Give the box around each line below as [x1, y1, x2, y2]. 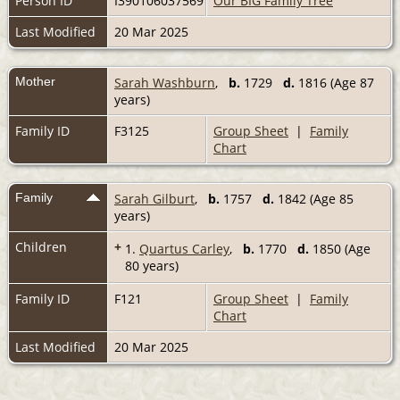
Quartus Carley [139, 239, 229, 257]
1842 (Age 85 [274, 189, 354, 207]
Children [15, 237, 71, 255]
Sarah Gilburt [114, 189, 195, 207]
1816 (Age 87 [295, 73, 374, 91]
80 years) [125, 256, 179, 274]
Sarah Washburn [114, 73, 215, 91]
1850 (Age [309, 239, 371, 257]
